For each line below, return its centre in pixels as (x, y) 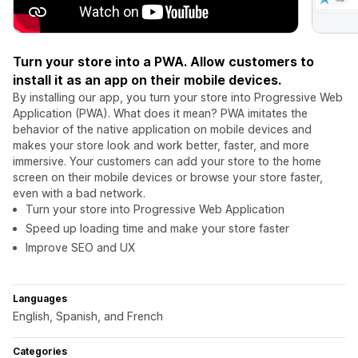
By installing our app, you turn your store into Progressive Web (178, 97)
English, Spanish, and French (88, 316)
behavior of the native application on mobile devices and (162, 129)
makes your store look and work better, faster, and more (161, 145)
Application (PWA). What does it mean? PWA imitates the (160, 113)
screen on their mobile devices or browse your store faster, (168, 177)
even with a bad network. (79, 193)
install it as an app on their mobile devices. (147, 80)
